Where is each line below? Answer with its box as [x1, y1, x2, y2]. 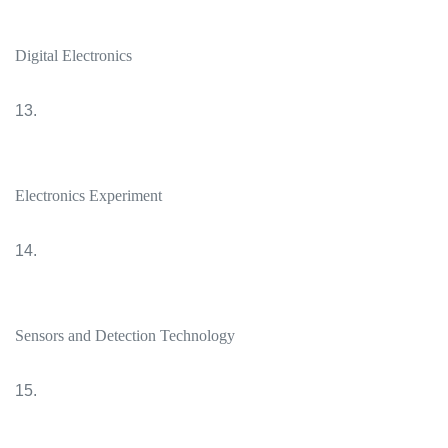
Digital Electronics [15, 47, 132, 64]
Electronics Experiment [15, 187, 162, 204]
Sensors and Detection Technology [15, 327, 235, 344]
